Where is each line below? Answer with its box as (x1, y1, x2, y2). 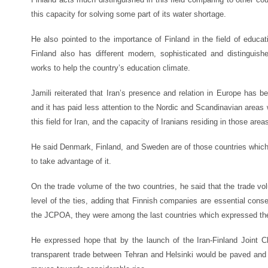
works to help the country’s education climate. (31, 63, 190, 72)
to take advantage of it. (31, 157, 111, 166)
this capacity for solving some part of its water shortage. (31, 10, 226, 19)
